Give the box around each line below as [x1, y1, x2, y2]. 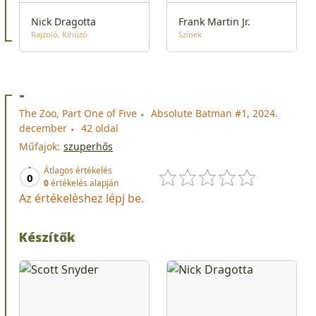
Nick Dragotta [31, 15, 96, 29]
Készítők [19, 229, 75, 246]
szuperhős [63, 140, 113, 154]
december [19, 121, 67, 135]
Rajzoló [31, 29, 58, 40]
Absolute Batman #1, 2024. [151, 107, 278, 121]
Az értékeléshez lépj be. [19, 190, 144, 207]
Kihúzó [62, 29, 87, 40]
